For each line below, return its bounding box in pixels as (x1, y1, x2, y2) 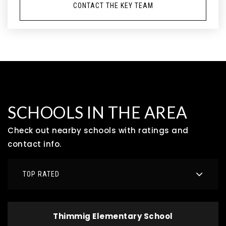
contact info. (8, 139, 62, 149)
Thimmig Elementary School (53, 211, 173, 221)
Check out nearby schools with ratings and (8, 125, 189, 136)
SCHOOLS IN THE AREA (8, 102, 188, 122)
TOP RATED (23, 170, 60, 178)
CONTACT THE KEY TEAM (73, 2, 153, 10)
